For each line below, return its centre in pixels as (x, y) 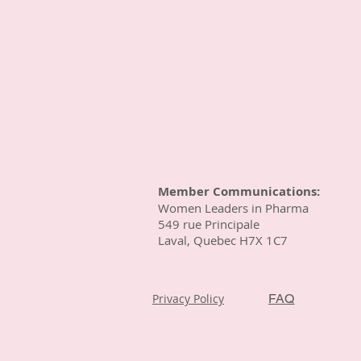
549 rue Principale (210, 224)
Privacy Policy (188, 299)
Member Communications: (241, 191)
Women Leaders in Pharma (236, 208)
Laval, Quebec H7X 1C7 (223, 240)
